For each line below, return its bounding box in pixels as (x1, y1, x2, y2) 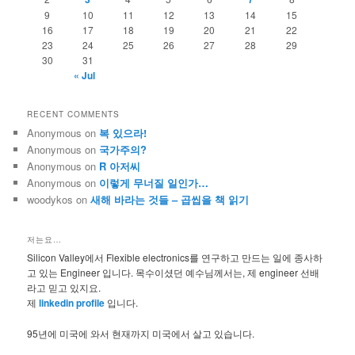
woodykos (27, 192, 74, 208)
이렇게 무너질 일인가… (99, 175, 209, 191)
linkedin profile (39, 295, 108, 310)
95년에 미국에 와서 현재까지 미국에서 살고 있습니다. (27, 326, 255, 341)
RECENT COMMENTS (27, 109, 120, 120)
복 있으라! (99, 125, 147, 141)
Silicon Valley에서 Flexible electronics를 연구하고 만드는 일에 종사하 (27, 250, 323, 264)
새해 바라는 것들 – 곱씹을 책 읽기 (90, 192, 250, 208)
